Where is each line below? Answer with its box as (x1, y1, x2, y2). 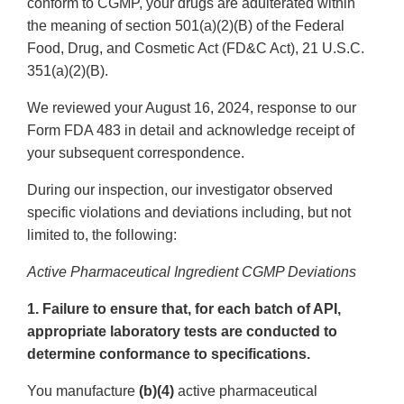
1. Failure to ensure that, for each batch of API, (27, 301, 341, 317)
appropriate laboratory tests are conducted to (27, 324, 337, 340)
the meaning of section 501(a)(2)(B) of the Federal (27, 18, 344, 34)
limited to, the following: (27, 227, 177, 243)
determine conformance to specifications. (27, 346, 310, 363)
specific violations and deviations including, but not (27, 205, 351, 221)
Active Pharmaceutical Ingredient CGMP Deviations (27, 264, 356, 280)
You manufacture (27, 383, 139, 399)
